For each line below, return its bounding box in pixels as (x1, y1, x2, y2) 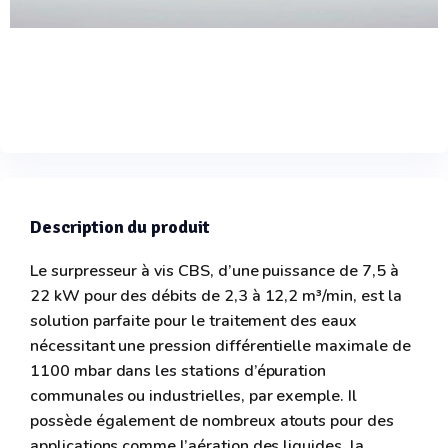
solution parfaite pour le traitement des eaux (30, 309, 357, 332)
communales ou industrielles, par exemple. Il (30, 384, 357, 407)
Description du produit (30, 215, 211, 238)
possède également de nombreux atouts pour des (30, 409, 394, 432)
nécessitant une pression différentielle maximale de (30, 334, 411, 357)
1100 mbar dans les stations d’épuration (30, 359, 327, 382)
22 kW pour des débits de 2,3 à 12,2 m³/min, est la (30, 284, 402, 307)
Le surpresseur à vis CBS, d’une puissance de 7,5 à (30, 259, 399, 282)
